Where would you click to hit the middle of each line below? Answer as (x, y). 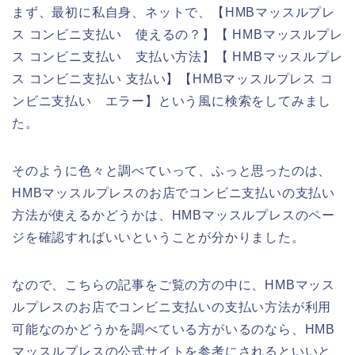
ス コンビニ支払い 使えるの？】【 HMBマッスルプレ (177, 34)
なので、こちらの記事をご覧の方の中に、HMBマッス (174, 284)
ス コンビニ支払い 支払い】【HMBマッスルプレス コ (173, 78)
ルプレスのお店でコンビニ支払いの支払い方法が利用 (172, 307)
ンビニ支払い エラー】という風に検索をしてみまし (172, 101)
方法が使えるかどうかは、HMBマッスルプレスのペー (174, 215)
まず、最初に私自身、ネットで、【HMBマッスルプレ (174, 12)
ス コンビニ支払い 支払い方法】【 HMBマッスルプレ (177, 56)
